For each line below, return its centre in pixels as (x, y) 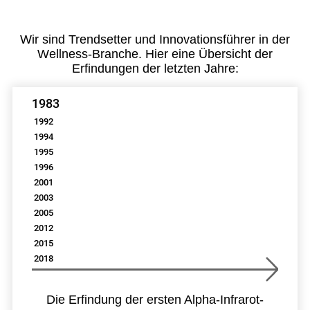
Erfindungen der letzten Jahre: (155, 68)
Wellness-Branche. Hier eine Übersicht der (155, 54)
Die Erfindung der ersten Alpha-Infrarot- (155, 299)
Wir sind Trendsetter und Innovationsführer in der (155, 39)
